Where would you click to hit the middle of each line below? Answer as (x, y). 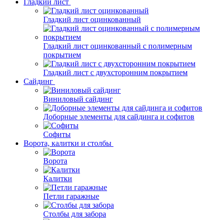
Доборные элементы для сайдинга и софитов (119, 117)
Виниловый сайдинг (78, 99)
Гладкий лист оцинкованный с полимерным (118, 46)
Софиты (57, 135)
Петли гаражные (71, 196)
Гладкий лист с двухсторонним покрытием (115, 73)
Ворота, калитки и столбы (68, 143)
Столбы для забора (75, 214)
